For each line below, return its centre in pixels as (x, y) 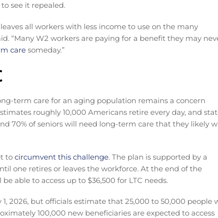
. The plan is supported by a (158, 157)
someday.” (45, 50)
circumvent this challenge (62, 157)
